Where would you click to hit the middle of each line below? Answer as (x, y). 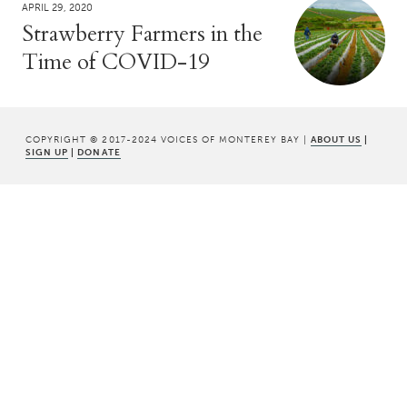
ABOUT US (336, 139)
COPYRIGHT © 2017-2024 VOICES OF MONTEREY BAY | (168, 139)
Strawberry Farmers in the (142, 34)
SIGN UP (47, 152)
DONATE (99, 152)
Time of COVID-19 (115, 62)
